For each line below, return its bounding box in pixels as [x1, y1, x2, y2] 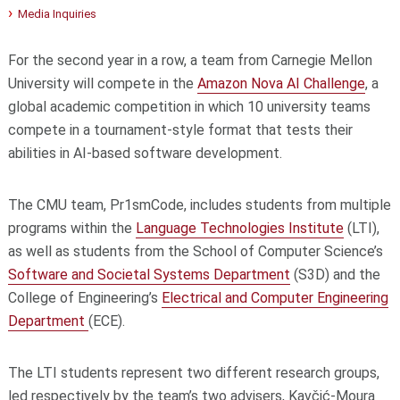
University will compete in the [7, 74, 197, 92]
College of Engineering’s [7, 288, 162, 306]
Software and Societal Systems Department [7, 265, 290, 283]
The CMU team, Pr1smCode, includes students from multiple [7, 196, 391, 213]
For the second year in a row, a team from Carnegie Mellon [7, 51, 372, 69]
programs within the [7, 219, 136, 237]
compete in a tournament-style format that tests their [7, 121, 353, 138]
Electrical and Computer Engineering [161, 288, 388, 306]
